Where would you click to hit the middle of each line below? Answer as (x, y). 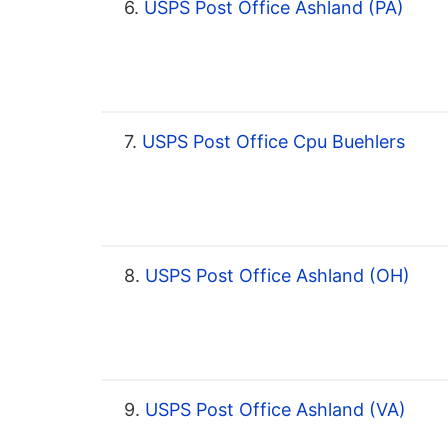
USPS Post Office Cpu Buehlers (271, 142)
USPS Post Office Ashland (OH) (275, 276)
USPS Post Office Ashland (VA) (273, 410)
